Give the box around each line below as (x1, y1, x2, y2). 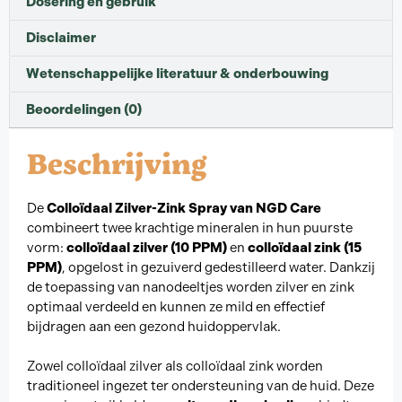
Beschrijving (27, 142, 206, 183)
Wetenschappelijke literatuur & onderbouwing (26, 65, 328, 82)
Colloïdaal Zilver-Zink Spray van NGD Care (47, 199, 321, 216)
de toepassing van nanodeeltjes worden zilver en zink (27, 278, 354, 295)
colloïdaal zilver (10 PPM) (66, 239, 227, 256)
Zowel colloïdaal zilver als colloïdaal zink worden (27, 358, 323, 375)
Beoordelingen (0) (26, 100, 142, 118)
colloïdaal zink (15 (248, 239, 362, 256)
